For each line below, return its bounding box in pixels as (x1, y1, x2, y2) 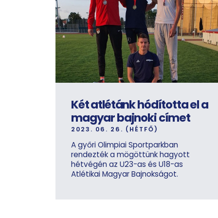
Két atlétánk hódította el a (71, 96, 208, 112)
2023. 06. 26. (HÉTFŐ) (71, 125, 158, 133)
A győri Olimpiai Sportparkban (71, 139, 178, 150)
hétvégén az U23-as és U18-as (71, 159, 183, 169)
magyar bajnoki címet (71, 109, 190, 126)
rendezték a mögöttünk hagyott (71, 149, 190, 160)
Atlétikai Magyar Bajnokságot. (71, 168, 178, 179)
